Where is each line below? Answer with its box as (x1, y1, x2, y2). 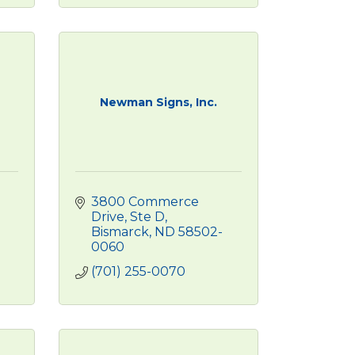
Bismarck (90, 224, 149, 239)
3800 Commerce (90, 194, 199, 209)
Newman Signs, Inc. (99, 95, 217, 109)
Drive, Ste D (90, 209, 165, 224)
